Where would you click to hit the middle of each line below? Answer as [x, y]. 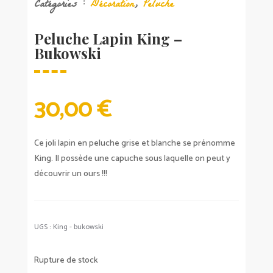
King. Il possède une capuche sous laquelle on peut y [132, 159]
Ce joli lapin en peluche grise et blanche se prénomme [134, 144]
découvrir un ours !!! [70, 174]
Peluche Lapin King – [108, 39]
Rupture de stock [66, 261]
